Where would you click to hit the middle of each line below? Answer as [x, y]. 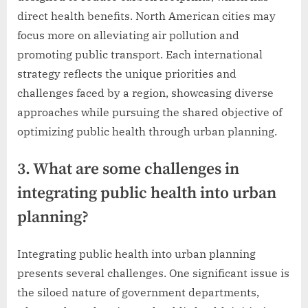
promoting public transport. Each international [140, 54]
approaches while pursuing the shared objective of [150, 112]
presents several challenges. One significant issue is [153, 273]
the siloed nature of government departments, [138, 292]
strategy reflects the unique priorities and [127, 73]
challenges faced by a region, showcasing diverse [145, 92]
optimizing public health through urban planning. [147, 131]
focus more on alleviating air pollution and [128, 35]
